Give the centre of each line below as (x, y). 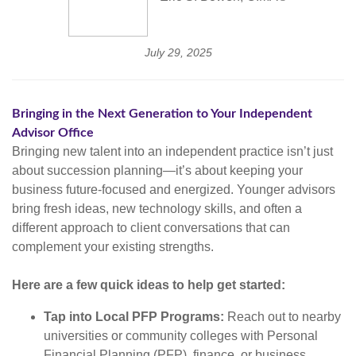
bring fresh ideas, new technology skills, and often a (157, 208)
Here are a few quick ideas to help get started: (149, 284)
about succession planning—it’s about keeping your (157, 170)
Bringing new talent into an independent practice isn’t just (172, 151)
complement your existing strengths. (113, 246)
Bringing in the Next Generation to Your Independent (162, 113)
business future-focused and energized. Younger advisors (174, 189)
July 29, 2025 (178, 52)
